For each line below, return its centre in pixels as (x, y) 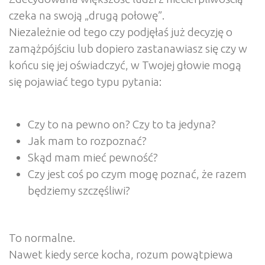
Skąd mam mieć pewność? (93, 158)
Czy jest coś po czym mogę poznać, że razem (137, 174)
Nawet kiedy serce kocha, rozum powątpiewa (121, 255)
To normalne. (42, 238)
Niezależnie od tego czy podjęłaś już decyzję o (121, 32)
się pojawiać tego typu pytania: (85, 82)
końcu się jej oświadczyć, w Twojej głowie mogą (125, 65)
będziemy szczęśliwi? (79, 191)
